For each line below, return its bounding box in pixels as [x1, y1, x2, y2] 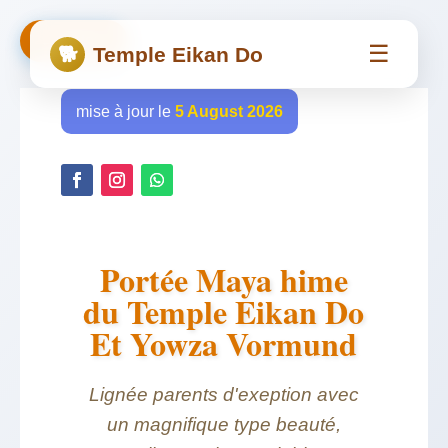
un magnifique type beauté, [106, 414, 341, 435]
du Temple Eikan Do [83, 288, 365, 335]
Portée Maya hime [99, 256, 348, 303]
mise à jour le [75, 103, 175, 120]
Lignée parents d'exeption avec [88, 384, 359, 405]
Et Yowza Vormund [90, 320, 358, 367]
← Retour [40, 32, 108, 49]
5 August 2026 [174, 103, 283, 120]
